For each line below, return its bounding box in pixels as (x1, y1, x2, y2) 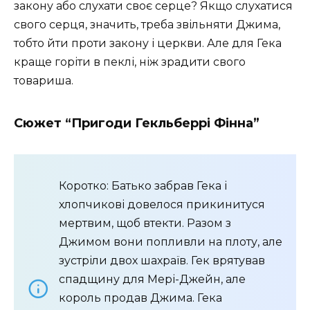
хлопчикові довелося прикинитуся (59, 198, 265, 212)
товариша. (14, 74, 73, 88)
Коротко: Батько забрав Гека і (59, 179, 227, 193)
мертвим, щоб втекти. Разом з (59, 217, 231, 230)
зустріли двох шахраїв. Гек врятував (59, 254, 265, 268)
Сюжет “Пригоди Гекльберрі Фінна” (14, 116, 259, 131)
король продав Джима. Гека (59, 291, 222, 305)
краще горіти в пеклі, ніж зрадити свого (14, 55, 246, 69)
